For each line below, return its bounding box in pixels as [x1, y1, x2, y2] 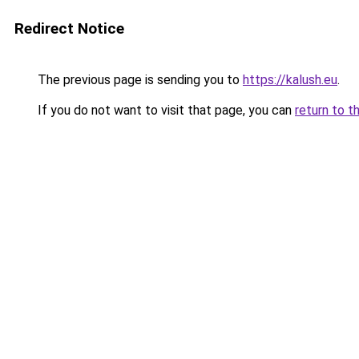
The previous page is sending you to [34, 72, 243, 87]
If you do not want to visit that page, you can [34, 103, 295, 118]
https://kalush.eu [243, 72, 337, 87]
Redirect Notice [14, 19, 124, 38]
